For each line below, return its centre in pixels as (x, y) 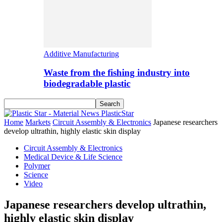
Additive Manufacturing (81, 54)
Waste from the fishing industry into (117, 73)
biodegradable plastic (87, 84)
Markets (38, 122)
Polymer (37, 166)
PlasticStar (117, 113)
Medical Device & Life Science (73, 157)
